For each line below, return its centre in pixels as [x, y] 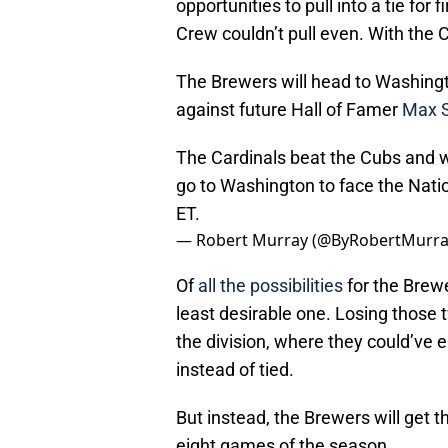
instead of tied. [235, 370]
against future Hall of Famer [289, 110]
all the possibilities [268, 286]
